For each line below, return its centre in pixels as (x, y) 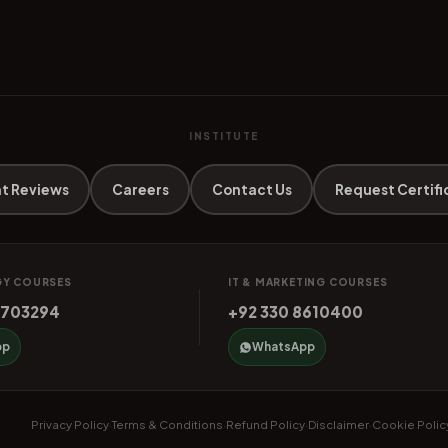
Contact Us (251, 189)
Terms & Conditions (167, 425)
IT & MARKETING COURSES (307, 282)
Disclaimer (338, 425)
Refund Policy (265, 425)
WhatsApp (283, 347)
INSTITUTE (224, 136)
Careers (140, 189)
